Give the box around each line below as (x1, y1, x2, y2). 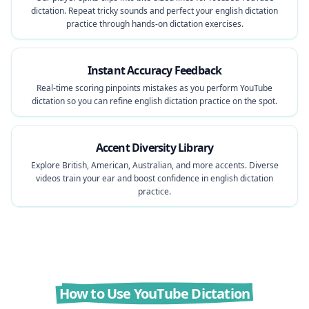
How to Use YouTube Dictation (59, 284, 250, 303)
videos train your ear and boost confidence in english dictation (36, 172, 273, 184)
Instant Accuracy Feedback (87, 63, 222, 78)
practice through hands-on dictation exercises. (66, 18, 243, 30)
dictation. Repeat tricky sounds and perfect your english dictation (31, 5, 278, 17)
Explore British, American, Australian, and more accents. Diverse (30, 159, 279, 171)
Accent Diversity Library (95, 140, 214, 155)
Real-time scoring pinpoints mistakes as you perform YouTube (37, 82, 272, 94)
